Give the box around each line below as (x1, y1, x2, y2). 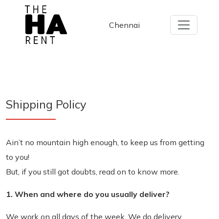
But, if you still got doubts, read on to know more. (6, 167, 179, 176)
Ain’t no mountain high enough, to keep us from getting (6, 137, 204, 147)
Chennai (109, 20, 140, 30)
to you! (6, 152, 29, 162)
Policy (56, 97, 86, 111)
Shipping (6, 97, 56, 111)
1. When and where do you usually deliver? (6, 189, 170, 199)
